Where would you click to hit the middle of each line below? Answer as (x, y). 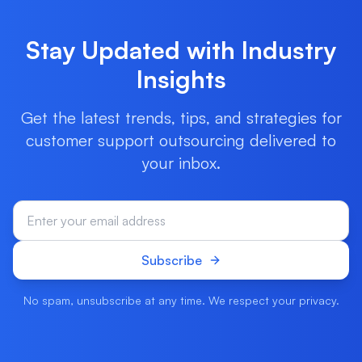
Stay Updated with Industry (181, 50)
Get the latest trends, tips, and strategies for (181, 118)
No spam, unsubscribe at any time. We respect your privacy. (181, 300)
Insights (181, 79)
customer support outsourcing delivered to (181, 140)
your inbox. (181, 163)
